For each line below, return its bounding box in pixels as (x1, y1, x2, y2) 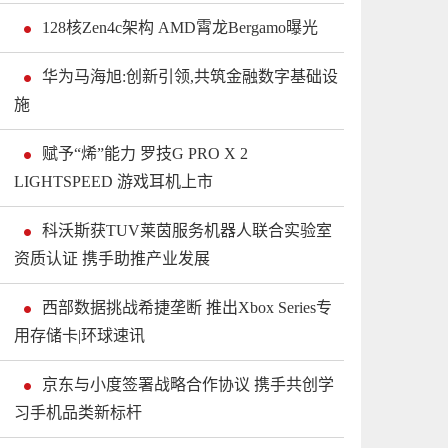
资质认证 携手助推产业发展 (14, 250, 210, 268)
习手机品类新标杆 (14, 404, 142, 422)
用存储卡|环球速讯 (14, 327, 145, 345)
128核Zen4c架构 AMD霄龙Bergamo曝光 (42, 19, 318, 37)
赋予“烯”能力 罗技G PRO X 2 (42, 145, 248, 163)
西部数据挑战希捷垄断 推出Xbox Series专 (42, 299, 332, 317)
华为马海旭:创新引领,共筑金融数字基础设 (42, 68, 338, 86)
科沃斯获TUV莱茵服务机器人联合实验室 (42, 222, 332, 240)
